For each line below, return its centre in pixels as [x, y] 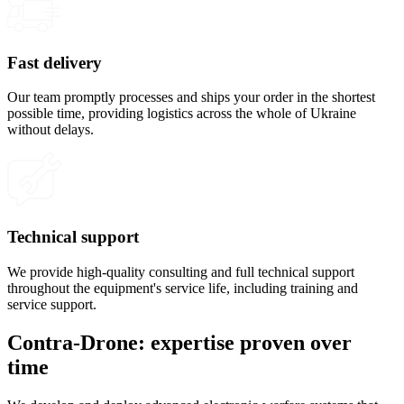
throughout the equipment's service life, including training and [183, 288]
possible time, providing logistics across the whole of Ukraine [182, 114]
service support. [52, 304]
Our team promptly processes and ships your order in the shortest [191, 97]
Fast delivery [55, 62]
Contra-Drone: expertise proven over [179, 342]
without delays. [50, 130]
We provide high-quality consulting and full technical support [181, 271]
